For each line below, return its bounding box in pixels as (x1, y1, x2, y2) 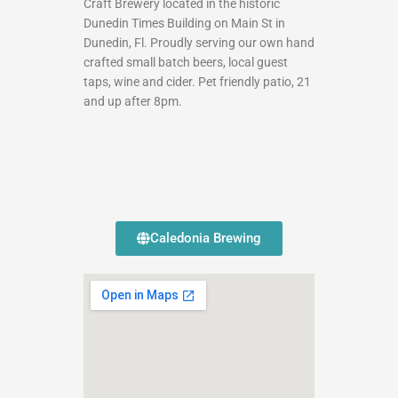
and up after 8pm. (84, 93, 182, 108)
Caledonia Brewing (150, 229, 261, 246)
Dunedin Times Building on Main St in (84, 15, 285, 30)
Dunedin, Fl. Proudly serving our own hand (84, 35, 314, 50)
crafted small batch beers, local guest (84, 54, 288, 69)
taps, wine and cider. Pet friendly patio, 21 (84, 74, 311, 89)
